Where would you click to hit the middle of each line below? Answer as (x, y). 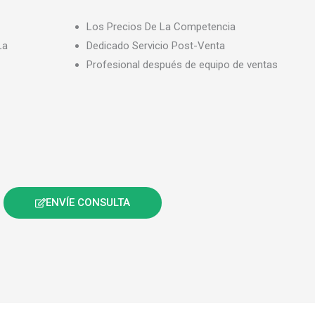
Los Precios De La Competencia (161, 27)
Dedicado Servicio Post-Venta (155, 46)
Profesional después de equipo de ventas (182, 65)
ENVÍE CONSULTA (88, 202)
